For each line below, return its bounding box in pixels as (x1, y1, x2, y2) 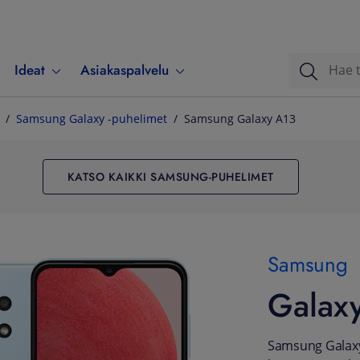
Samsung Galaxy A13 (184, 112, 296, 126)
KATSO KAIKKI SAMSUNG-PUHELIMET (67, 169, 274, 185)
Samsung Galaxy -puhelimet (16, 112, 167, 126)
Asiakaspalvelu (80, 60, 169, 80)
